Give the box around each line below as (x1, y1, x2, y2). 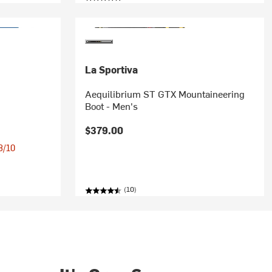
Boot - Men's (84, 99, 138, 112)
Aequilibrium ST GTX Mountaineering (84, 87, 245, 100)
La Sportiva (84, 63, 138, 76)
